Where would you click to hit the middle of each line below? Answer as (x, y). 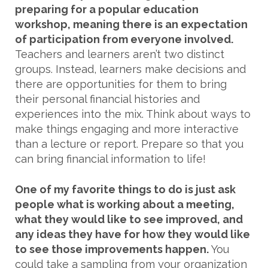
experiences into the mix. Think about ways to (133, 114)
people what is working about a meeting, (125, 205)
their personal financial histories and (107, 99)
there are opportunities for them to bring (121, 84)
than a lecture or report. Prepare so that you (129, 144)
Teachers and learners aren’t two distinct (120, 54)
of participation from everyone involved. (124, 39)
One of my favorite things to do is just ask (125, 190)
